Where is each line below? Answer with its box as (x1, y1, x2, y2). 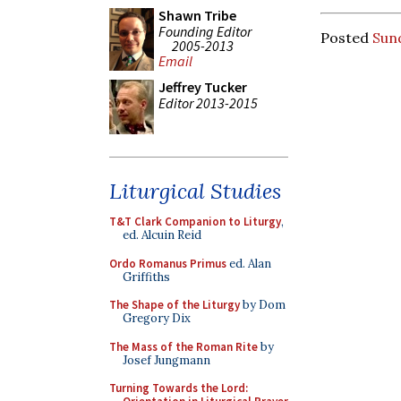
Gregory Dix (123, 311, 191, 326)
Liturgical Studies (109, 177, 281, 205)
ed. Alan (226, 255, 271, 271)
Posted (320, 28, 372, 47)
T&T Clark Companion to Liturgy (109, 214, 281, 229)
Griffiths (123, 269, 170, 285)
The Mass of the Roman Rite (109, 338, 258, 354)
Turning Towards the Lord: (109, 380, 248, 396)
